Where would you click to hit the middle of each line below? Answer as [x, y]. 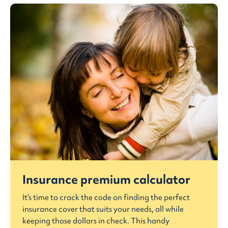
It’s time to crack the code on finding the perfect [106, 197]
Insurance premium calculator [106, 179]
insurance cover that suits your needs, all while [103, 209]
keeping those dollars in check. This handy [96, 221]
